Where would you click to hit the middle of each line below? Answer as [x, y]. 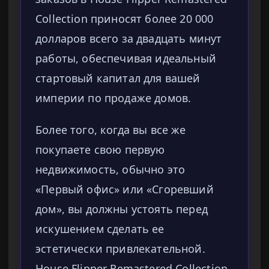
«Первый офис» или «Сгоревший [125, 189]
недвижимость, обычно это [110, 170]
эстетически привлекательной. [120, 249]
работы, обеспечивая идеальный [126, 59]
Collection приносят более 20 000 [125, 19]
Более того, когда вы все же [111, 130]
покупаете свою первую [100, 150]
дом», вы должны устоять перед [122, 209]
